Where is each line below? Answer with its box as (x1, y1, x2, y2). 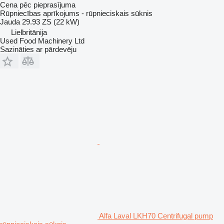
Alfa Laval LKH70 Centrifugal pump (99, 211, 213, 220)
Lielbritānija (11, 27, 47, 36)
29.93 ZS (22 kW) (22, 17, 79, 26)
